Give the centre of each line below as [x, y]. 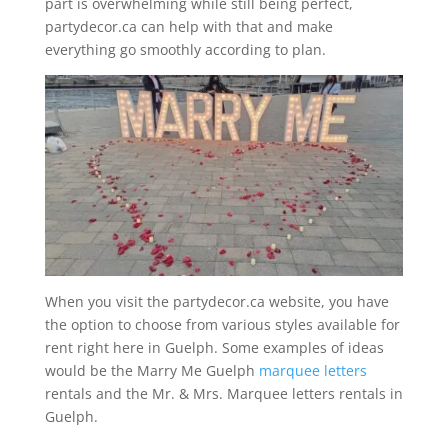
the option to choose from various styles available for [222, 324]
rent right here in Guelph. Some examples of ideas [214, 347]
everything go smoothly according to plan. [187, 49]
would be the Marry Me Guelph [151, 370]
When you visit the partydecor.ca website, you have [216, 301]
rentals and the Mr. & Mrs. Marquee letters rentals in [223, 393]
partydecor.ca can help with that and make [188, 26]
